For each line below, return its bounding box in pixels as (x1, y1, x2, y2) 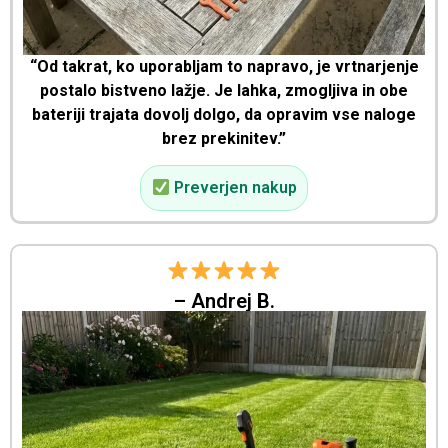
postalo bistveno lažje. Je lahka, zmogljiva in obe (40, 80, 408, 100)
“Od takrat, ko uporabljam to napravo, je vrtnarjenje (29, 56, 419, 76)
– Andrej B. (173, 289, 275, 314)
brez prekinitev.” (162, 128, 286, 148)
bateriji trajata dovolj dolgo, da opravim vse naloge (32, 104, 416, 124)
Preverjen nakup (169, 178, 297, 198)
